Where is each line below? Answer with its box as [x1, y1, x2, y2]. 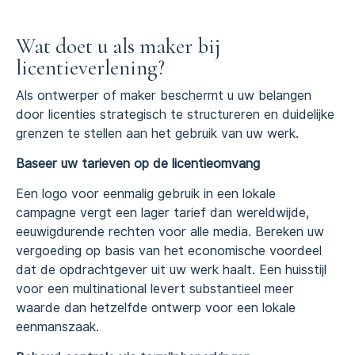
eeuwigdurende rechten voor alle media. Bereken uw [16, 224, 324, 240]
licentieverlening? [16, 54, 165, 81]
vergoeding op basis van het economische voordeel [16, 243, 322, 259]
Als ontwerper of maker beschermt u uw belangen [16, 87, 311, 103]
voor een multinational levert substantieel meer [16, 281, 294, 297]
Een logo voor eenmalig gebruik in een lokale [16, 186, 276, 202]
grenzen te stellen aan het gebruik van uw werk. [16, 125, 299, 141]
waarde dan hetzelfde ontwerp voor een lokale [16, 300, 296, 316]
